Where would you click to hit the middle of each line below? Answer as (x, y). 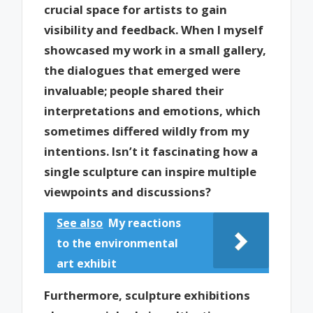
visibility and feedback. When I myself (154, 29)
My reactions (145, 223)
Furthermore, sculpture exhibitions (147, 295)
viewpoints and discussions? (128, 191)
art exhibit (87, 264)
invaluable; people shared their (134, 90)
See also (80, 223)
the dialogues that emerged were (143, 70)
